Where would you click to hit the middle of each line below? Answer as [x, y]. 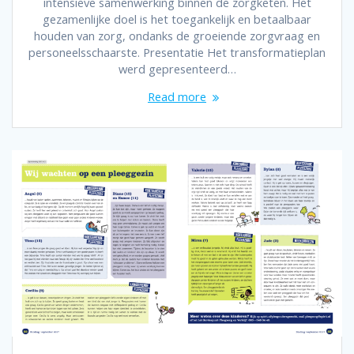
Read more [177, 97]
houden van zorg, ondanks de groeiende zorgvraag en [177, 36]
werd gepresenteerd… [177, 69]
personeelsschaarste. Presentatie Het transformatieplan [177, 53]
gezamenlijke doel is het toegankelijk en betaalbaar [177, 19]
